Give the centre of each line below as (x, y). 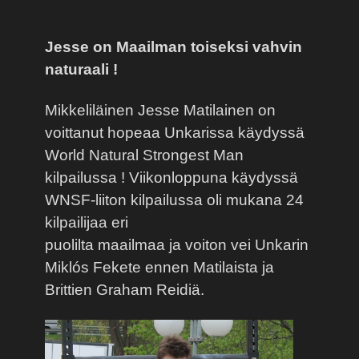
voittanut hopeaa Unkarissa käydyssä (175, 132)
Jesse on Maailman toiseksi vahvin (173, 47)
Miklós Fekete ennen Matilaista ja (159, 267)
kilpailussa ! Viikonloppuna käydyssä (171, 177)
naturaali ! (81, 69)
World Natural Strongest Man (144, 155)
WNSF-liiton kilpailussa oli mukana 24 (174, 200)
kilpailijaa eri (87, 222)
